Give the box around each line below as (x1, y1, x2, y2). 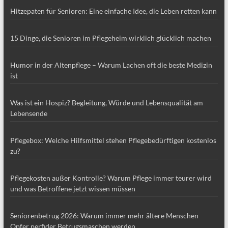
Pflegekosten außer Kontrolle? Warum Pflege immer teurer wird (10, 173, 212, 182)
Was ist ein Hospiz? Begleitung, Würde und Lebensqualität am (10, 98, 203, 107)
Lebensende (10, 108, 47, 118)
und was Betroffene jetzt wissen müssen (10, 184, 135, 193)
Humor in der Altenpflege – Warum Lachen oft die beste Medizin (10, 60, 212, 69)
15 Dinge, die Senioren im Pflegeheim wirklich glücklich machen (10, 33, 211, 42)
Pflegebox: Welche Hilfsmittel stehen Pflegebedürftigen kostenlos (10, 135, 216, 145)
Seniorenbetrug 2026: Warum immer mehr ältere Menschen (10, 211, 198, 220)
